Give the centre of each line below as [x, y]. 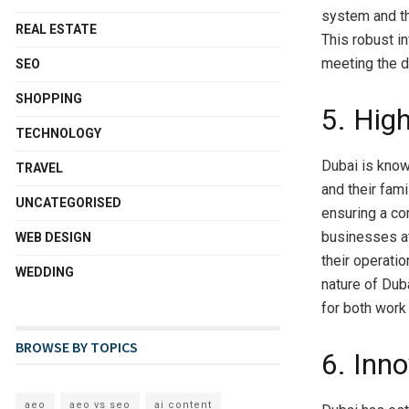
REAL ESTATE [56, 29]
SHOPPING [49, 98]
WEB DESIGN [53, 237]
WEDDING [45, 272]
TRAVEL [39, 168]
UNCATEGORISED [68, 202]
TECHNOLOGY [58, 133]
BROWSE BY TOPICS [77, 346]
